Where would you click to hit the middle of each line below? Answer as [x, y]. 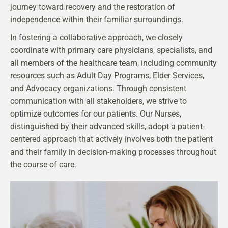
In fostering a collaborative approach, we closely [96, 38]
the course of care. [43, 165]
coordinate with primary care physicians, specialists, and [111, 50]
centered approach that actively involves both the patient [111, 139]
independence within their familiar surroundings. [97, 20]
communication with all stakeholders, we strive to [98, 101]
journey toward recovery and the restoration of [93, 7]
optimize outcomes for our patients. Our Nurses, [96, 114]
